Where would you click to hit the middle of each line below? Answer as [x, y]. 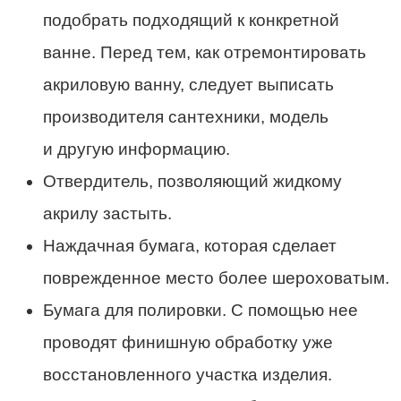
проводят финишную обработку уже [188, 343]
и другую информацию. [137, 149]
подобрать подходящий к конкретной [191, 21]
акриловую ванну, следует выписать [188, 85]
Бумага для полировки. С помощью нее [200, 311]
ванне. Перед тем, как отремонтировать [205, 53]
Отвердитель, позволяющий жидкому [192, 182]
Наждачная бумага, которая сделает [190, 246]
